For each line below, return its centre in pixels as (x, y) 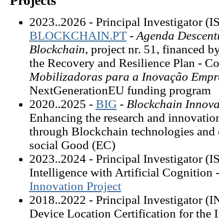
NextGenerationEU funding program (120, 90)
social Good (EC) (72, 145)
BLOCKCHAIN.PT (78, 36)
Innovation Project (75, 186)
